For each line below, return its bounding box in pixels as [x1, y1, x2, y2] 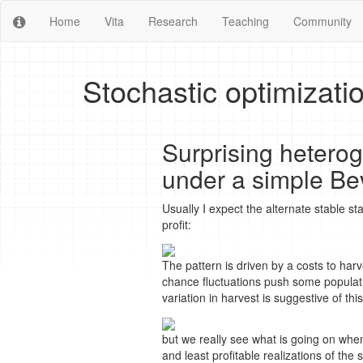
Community [293, 13, 352, 29]
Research [148, 13, 198, 29]
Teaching [222, 13, 269, 29]
